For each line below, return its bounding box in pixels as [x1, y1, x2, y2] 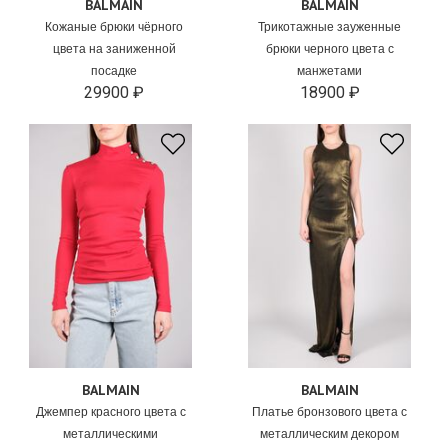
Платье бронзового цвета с [252, 405, 408, 419]
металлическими [63, 427, 159, 441]
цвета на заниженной [52, 41, 176, 56]
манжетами [297, 63, 363, 78]
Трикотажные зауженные [258, 19, 402, 34]
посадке [91, 63, 138, 78]
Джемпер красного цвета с [35, 405, 186, 419]
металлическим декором [260, 427, 400, 441]
